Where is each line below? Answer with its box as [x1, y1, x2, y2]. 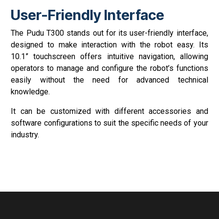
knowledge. [11, 87, 50, 97]
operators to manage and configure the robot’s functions [11, 64, 208, 73]
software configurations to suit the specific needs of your [11, 118, 208, 128]
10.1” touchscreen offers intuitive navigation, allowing [11, 52, 208, 62]
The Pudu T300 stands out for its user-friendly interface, [11, 28, 208, 38]
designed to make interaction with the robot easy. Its [11, 40, 208, 50]
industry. [11, 130, 40, 140]
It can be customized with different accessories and [11, 107, 208, 116]
